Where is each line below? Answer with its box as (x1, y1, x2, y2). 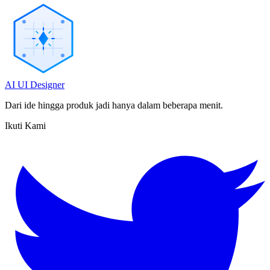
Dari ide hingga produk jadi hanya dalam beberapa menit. (5, 100, 223, 111)
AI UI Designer (5, 80, 64, 90)
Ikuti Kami (5, 121, 46, 131)
